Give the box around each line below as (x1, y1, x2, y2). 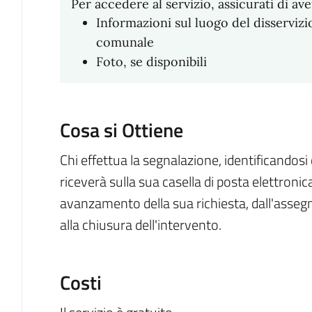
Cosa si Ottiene (59, 115, 183, 146)
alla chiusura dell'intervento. (59, 214, 221, 236)
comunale (95, 34, 154, 51)
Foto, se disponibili (95, 54, 207, 70)
